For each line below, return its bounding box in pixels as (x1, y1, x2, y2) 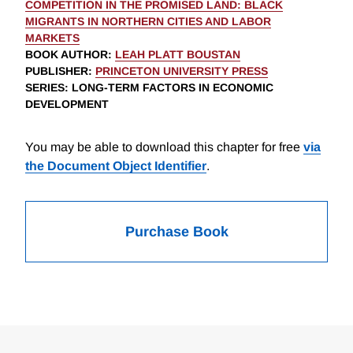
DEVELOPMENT (25, 98, 109, 111)
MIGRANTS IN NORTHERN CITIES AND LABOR (25, 15, 271, 28)
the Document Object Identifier (25, 159, 206, 173)
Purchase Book (124, 224, 229, 240)
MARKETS (25, 32, 80, 45)
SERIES (25, 81, 65, 95)
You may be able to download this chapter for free (25, 140, 303, 154)
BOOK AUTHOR (25, 48, 108, 61)
